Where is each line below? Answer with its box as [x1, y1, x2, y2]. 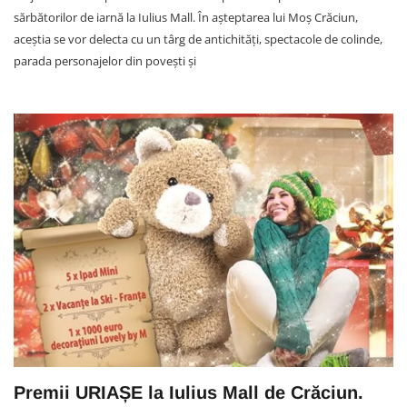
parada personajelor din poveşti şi [14, 53, 196, 70]
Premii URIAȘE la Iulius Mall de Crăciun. [14, 382, 363, 403]
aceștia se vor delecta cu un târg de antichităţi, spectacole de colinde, [14, 31, 382, 48]
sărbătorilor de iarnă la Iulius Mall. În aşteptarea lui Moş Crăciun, [14, 9, 358, 26]
